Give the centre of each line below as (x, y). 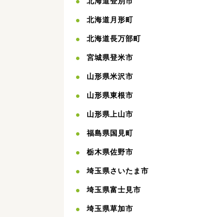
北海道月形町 (110, 20)
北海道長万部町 (114, 39)
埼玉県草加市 (110, 209)
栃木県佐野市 (110, 152)
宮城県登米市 (110, 57)
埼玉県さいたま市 (118, 171)
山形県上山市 (110, 114)
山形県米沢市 (110, 76)
